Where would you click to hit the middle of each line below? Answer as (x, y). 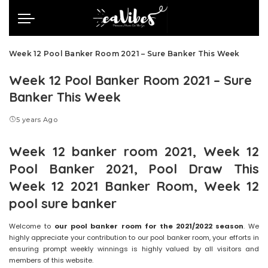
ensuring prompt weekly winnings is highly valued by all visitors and (134, 249)
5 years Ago (37, 120)
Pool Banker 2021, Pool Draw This (134, 169)
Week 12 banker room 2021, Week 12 (134, 151)
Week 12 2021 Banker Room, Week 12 (134, 186)
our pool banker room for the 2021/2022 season (149, 226)
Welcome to (32, 226)
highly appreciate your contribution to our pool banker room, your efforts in (134, 238)
